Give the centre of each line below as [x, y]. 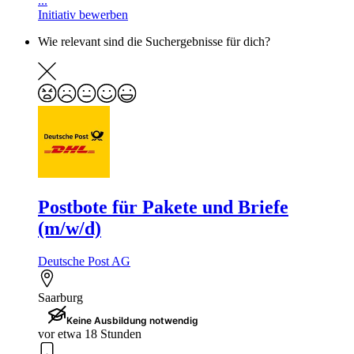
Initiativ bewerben [83, 14]
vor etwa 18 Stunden [90, 334]
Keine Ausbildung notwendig [132, 321]
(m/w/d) [70, 228]
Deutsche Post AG [84, 262]
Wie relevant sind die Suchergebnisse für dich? [154, 41]
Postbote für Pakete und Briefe [163, 207]
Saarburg [60, 298]
